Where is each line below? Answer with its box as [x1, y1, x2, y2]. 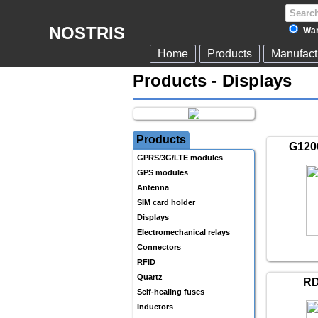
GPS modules [137, 168, 188, 177]
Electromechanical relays [137, 228, 230, 236]
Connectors [137, 243, 181, 251]
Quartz [137, 273, 163, 281]
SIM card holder [137, 198, 195, 207]
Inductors [137, 302, 173, 311]
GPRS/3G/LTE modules [137, 153, 223, 162]
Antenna [137, 183, 169, 192]
